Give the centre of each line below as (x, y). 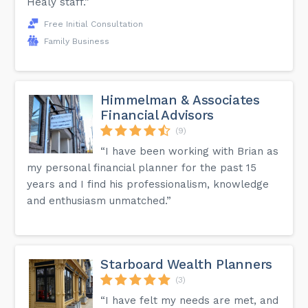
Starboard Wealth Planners (186, 264)
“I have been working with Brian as (190, 151)
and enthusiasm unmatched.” (99, 200)
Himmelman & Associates (180, 100)
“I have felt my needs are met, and (190, 300)
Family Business (77, 41)
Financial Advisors (157, 115)
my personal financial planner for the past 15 (142, 167)
